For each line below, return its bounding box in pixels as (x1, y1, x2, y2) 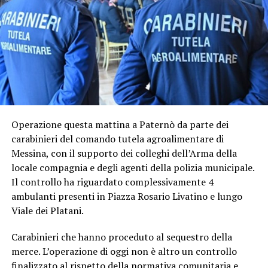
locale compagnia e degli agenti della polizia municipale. (11, 160, 254, 174)
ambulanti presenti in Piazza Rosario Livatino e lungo (11, 189, 242, 203)
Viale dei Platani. (11, 203, 84, 217)
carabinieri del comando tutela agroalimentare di (11, 132, 224, 145)
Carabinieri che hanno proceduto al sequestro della (11, 230, 232, 243)
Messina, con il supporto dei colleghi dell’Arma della (11, 146, 237, 160)
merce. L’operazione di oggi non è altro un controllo (11, 244, 237, 258)
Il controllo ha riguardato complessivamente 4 (11, 175, 214, 188)
